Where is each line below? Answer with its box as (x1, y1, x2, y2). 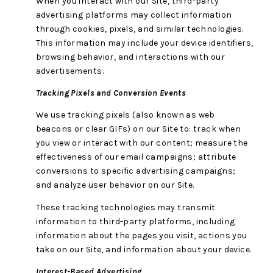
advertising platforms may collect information (35, 9, 232, 20)
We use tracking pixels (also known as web (35, 110, 215, 121)
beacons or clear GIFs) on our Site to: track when (35, 124, 241, 135)
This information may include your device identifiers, (35, 37, 253, 48)
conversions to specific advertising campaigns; (35, 166, 236, 177)
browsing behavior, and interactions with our (35, 51, 225, 62)
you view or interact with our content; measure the (35, 138, 248, 149)
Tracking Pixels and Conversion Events (35, 87, 186, 98)
